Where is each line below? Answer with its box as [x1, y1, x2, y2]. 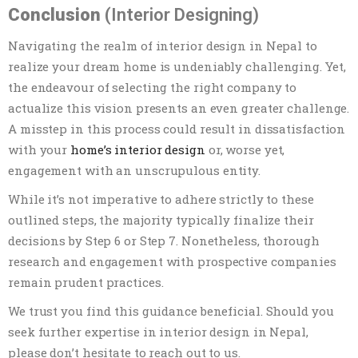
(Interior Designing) [101, 4, 259, 25]
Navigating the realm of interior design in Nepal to [8, 37, 317, 54]
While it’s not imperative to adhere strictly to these [8, 190, 314, 207]
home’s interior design [70, 141, 205, 157]
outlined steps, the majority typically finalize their [8, 211, 314, 228]
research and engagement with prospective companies [8, 253, 336, 269]
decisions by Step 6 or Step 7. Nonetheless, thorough [8, 232, 320, 249]
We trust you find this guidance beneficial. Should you [8, 302, 334, 319]
